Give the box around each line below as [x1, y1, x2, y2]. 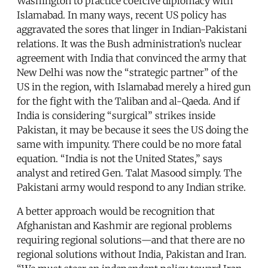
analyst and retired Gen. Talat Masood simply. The [17, 167, 242, 179]
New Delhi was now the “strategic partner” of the [17, 66, 237, 79]
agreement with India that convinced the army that [17, 52, 246, 65]
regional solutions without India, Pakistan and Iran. [17, 248, 246, 261]
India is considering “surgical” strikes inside [17, 109, 215, 122]
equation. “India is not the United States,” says [17, 153, 223, 165]
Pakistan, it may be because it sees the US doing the [17, 124, 248, 136]
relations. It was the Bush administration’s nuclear [17, 38, 242, 50]
